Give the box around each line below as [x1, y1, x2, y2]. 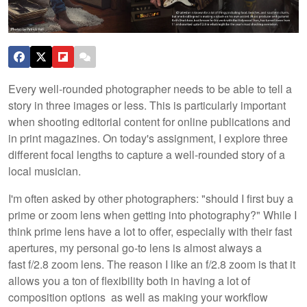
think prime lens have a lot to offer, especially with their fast [8, 223, 292, 239]
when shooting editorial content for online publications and [8, 113, 291, 130]
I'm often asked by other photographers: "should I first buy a [8, 190, 293, 206]
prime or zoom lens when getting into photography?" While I [8, 206, 297, 223]
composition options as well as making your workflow [8, 288, 268, 305]
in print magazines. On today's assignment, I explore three [8, 130, 288, 146]
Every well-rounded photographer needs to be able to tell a [8, 80, 292, 97]
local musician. [8, 162, 84, 179]
